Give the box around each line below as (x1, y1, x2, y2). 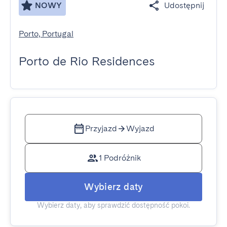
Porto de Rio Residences (19, 54, 155, 68)
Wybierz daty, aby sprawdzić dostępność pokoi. (37, 201, 190, 209)
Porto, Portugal (19, 29, 73, 39)
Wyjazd (126, 124, 155, 133)
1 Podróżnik (98, 153, 141, 163)
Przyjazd (85, 124, 117, 133)
